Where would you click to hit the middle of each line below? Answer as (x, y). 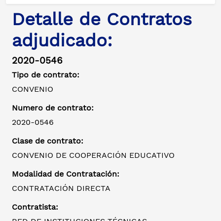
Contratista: (35, 207)
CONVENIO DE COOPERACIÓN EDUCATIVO (93, 155)
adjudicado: (62, 41)
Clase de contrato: (48, 141)
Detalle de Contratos (102, 19)
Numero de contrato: (53, 108)
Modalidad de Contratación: (66, 174)
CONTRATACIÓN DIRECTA (61, 188)
